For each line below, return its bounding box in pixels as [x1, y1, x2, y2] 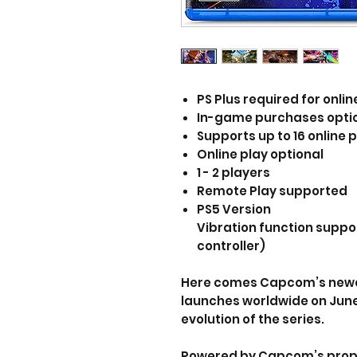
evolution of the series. [181, 311, 324, 328]
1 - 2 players [197, 164, 270, 181]
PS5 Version [197, 201, 271, 218]
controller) [197, 237, 265, 254]
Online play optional [197, 146, 324, 163]
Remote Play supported [197, 182, 347, 199]
